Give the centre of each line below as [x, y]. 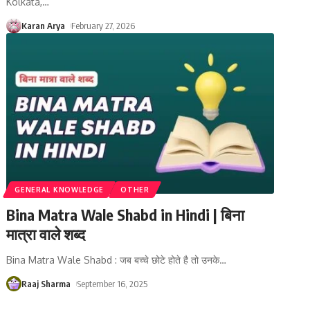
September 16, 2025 [112, 283]
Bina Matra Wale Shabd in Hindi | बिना [126, 214]
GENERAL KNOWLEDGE [60, 189]
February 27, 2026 [103, 25]
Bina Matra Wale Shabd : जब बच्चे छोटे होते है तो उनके [113, 259]
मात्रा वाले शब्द [46, 234]
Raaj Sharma [46, 283]
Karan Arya [44, 25]
